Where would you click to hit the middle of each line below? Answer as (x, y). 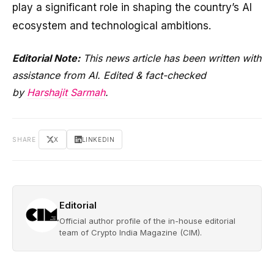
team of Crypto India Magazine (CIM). (131, 233)
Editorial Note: (46, 58)
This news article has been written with (171, 58)
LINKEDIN (98, 140)
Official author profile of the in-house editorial (147, 221)
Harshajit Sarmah (66, 93)
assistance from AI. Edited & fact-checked (109, 76)
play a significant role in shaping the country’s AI (132, 8)
